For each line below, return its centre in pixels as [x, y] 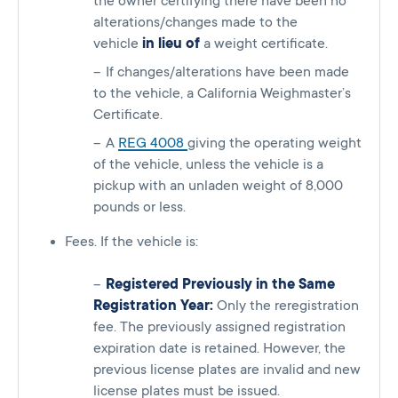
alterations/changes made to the [195, 23]
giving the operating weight [275, 143]
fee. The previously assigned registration [219, 327]
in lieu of [171, 44]
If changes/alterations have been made [227, 72]
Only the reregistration [286, 306]
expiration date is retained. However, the [219, 349]
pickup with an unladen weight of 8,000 [218, 186]
